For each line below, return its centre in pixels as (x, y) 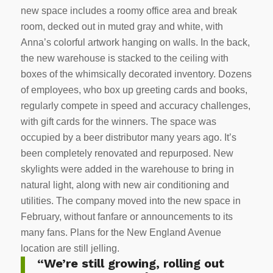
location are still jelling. (72, 248)
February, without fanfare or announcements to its (126, 216)
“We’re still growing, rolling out (130, 263)
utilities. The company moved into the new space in (130, 200)
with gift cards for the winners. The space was (118, 121)
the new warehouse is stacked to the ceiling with (124, 58)
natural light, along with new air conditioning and (125, 185)
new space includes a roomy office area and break (129, 10)
